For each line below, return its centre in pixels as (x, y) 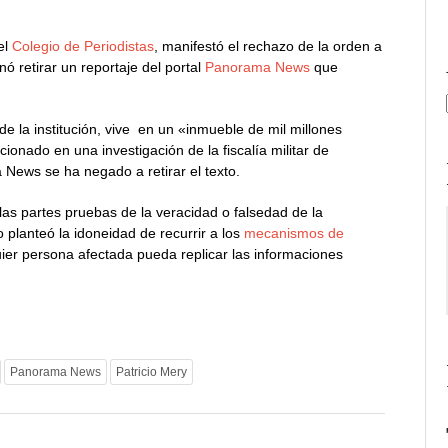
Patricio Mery (152, 372)
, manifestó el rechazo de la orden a (268, 46)
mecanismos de (294, 233)
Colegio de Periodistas (83, 46)
